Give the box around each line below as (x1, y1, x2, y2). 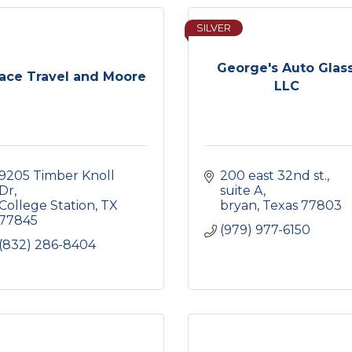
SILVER (196, 22, 231, 34)
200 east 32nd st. (220, 168, 327, 183)
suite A (220, 183, 263, 198)
